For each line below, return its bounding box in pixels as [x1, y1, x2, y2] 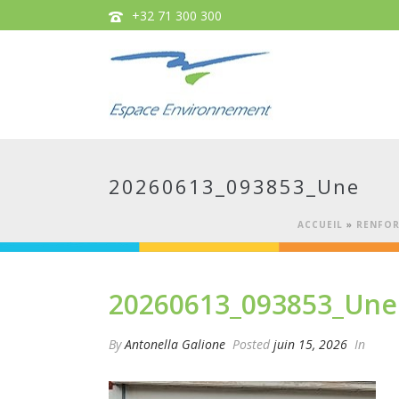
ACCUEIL [297, 218, 343, 231]
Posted [229, 336, 273, 353]
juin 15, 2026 [273, 336, 347, 353]
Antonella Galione [125, 336, 225, 353]
